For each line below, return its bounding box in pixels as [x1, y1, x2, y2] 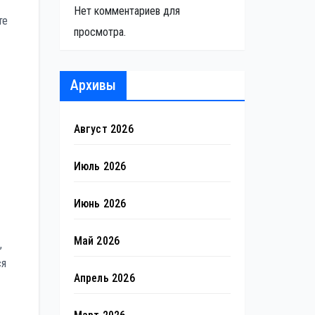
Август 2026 [73, 122, 134, 136]
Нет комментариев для [73, 4, 180, 18]
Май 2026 [73, 233, 120, 247]
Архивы [70, 76, 116, 94]
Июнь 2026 [73, 196, 127, 210]
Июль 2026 [73, 159, 127, 173]
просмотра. [73, 25, 126, 39]
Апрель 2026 [73, 271, 135, 285]
